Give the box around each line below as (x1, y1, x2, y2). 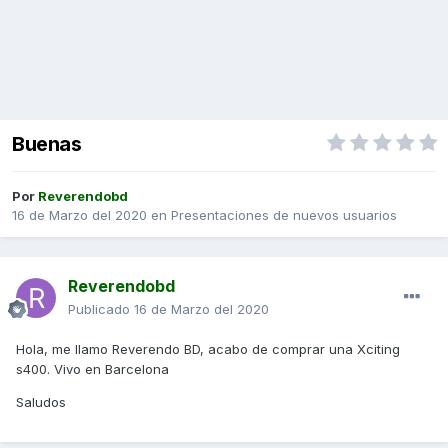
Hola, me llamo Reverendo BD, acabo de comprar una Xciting (16, 341, 400, 358)
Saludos (16, 394, 66, 411)
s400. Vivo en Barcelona (16, 361, 169, 378)
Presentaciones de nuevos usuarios (171, 207, 397, 224)
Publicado (68, 301, 134, 318)
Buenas (12, 132, 82, 157)
